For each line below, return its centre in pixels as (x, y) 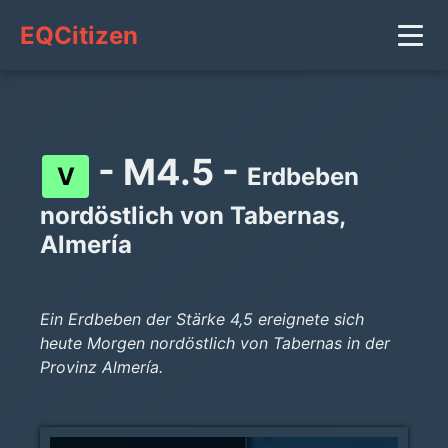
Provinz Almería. (101, 366)
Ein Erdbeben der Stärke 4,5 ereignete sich (202, 318)
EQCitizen (79, 35)
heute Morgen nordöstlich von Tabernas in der (215, 342)
